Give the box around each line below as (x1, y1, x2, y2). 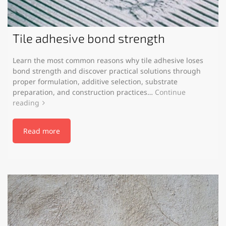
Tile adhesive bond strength (13, 30, 165, 45)
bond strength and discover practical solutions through (13, 66, 201, 76)
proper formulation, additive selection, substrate (13, 76, 178, 86)
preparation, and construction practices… (13, 87, 155, 97)
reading (13, 97, 39, 107)
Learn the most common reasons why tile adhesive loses (13, 55, 203, 65)
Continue (155, 87, 186, 97)
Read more (23, 126, 60, 136)
